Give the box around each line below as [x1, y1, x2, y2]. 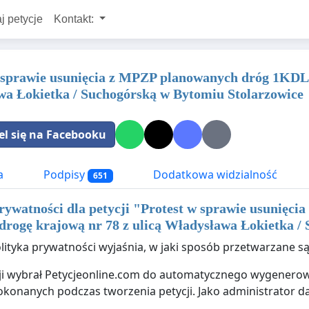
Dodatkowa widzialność [150, 167, 277, 182]
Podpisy [41, 167, 88, 182]
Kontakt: [53, 13, 97, 25]
